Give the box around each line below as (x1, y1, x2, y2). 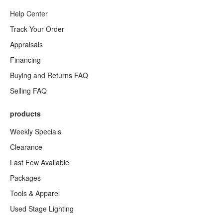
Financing (10, 55, 41, 65)
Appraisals (10, 39, 43, 49)
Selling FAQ (10, 86, 47, 96)
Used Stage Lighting (10, 204, 74, 214)
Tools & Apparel (10, 188, 60, 198)
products (10, 109, 41, 118)
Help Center (10, 8, 48, 18)
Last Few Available (10, 157, 69, 167)
